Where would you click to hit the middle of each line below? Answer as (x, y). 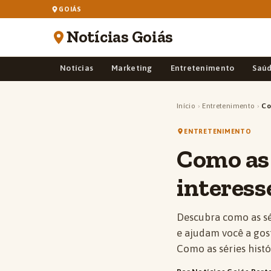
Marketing (132, 68)
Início (186, 106)
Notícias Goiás (120, 37)
